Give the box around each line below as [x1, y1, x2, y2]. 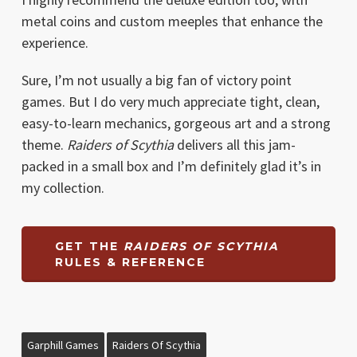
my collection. [21, 178, 104, 198]
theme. [21, 135, 67, 155]
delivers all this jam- [173, 135, 296, 155]
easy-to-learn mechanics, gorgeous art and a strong [21, 114, 331, 133]
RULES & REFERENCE [54, 255, 206, 270]
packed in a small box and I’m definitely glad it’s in [21, 157, 321, 176]
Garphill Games [26, 338, 99, 353]
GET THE [54, 239, 124, 254]
